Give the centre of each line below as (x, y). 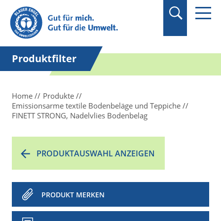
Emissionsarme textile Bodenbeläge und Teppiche (96, 106)
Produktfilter (44, 58)
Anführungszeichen (63, 18)
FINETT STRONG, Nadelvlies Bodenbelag (80, 115)
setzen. (40, 29)
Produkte (58, 96)
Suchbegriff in (53, 7)
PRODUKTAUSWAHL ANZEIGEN (96, 153)
